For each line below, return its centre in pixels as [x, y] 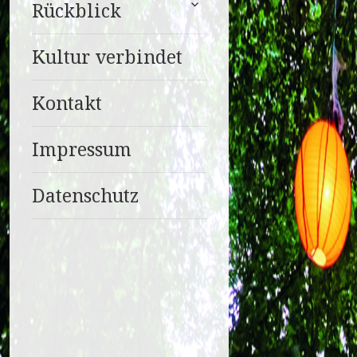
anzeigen [210, 16]
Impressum [81, 149]
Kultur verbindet [107, 57]
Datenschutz [85, 196]
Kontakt [67, 103]
